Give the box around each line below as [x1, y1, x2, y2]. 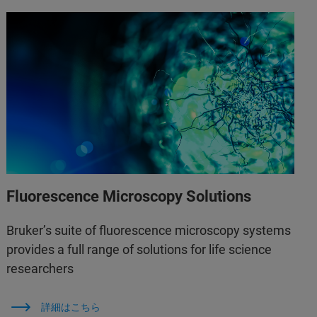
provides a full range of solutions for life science [6, 242, 272, 258]
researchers [6, 261, 74, 277]
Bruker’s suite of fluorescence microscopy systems [6, 223, 292, 238]
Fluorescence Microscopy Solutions [6, 188, 252, 206]
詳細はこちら [40, 301, 100, 313]
